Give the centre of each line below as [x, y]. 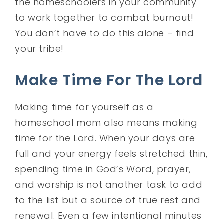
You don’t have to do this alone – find [105, 33]
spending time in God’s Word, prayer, [103, 169]
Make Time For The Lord [109, 80]
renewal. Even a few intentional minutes [108, 215]
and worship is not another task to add [109, 184]
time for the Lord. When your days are [105, 138]
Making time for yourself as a [84, 107]
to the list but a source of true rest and [108, 200]
